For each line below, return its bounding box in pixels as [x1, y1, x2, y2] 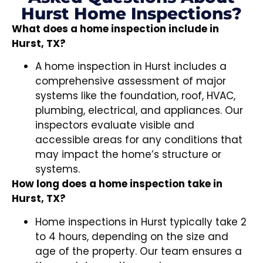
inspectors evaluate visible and [35, 118, 194, 133]
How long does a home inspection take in [12, 177, 222, 191]
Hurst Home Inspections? [21, 3, 242, 23]
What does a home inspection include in [12, 21, 219, 36]
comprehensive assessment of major [35, 74, 226, 89]
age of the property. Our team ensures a [35, 244, 242, 258]
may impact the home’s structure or [35, 147, 221, 162]
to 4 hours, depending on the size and [35, 229, 228, 244]
